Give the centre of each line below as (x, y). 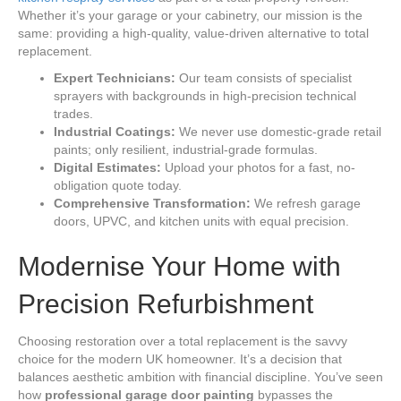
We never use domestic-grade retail (278, 131)
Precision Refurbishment (166, 303)
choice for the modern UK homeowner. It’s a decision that (180, 358)
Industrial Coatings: (115, 131)
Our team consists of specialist (264, 77)
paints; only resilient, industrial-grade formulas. (186, 149)
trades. (73, 113)
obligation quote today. (118, 185)
